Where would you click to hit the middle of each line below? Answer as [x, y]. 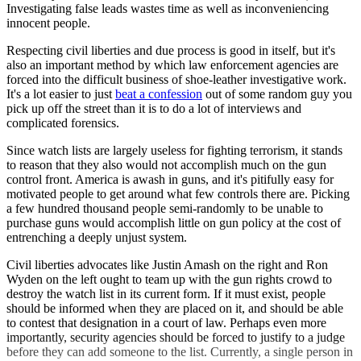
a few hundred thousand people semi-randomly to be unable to [165, 209]
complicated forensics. [63, 123]
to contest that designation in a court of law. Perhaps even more [166, 323]
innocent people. [48, 23]
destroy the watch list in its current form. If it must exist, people [166, 294]
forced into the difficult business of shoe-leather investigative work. [176, 80]
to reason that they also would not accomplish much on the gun [166, 165]
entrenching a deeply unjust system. [97, 238]
